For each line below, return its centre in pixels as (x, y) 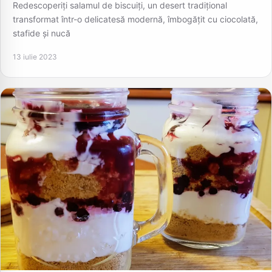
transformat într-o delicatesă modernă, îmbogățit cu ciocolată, (135, 19)
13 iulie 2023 (35, 56)
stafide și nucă (42, 33)
